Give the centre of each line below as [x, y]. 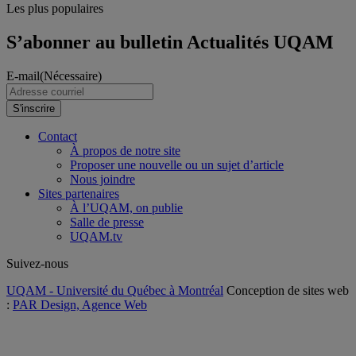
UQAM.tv [96, 237]
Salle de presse [107, 222]
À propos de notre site [125, 151]
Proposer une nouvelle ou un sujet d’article [177, 165]
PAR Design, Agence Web [80, 305]
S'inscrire [34, 109]
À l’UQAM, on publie [126, 208]
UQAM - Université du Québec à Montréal [115, 291]
